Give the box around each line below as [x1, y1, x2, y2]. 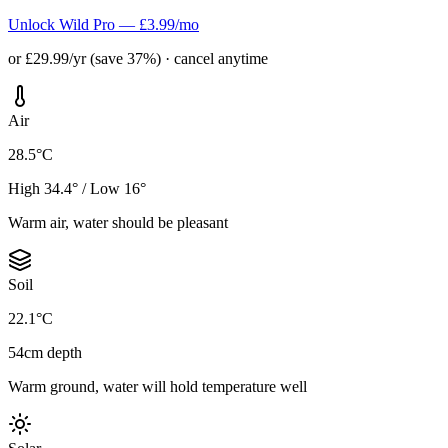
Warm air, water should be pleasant [8, 213, 228, 231]
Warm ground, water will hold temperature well [8, 377, 307, 395]
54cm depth [8, 343, 82, 361]
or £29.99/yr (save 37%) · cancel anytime [8, 49, 268, 67]
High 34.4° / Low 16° [8, 179, 146, 197]
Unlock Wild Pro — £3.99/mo [8, 15, 199, 33]
